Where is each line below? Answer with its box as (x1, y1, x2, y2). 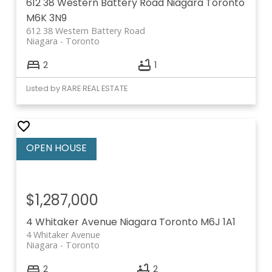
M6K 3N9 (25, 11, 67, 25)
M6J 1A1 (200, 215, 236, 229)
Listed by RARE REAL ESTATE (25, 83, 127, 94)
